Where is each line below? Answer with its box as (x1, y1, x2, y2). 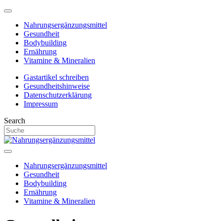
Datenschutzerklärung (24, 91, 92, 99)
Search (4, 116, 25, 125)
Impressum (24, 100, 58, 108)
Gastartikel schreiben (24, 73, 89, 81)
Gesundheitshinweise (24, 82, 90, 90)
